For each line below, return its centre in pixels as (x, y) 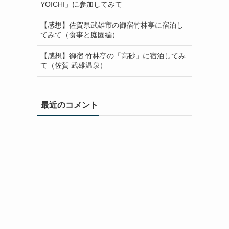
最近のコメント (70, 105)
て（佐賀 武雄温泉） (74, 66)
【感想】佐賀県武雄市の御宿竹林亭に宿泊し (112, 25)
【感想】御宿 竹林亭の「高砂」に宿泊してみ (113, 56)
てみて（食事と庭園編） (80, 35)
